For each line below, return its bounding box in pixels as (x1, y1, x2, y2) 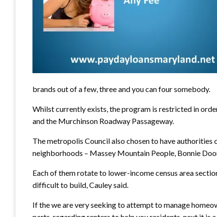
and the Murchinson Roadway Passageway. (32, 116, 174, 125)
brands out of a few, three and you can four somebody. (32, 84, 210, 93)
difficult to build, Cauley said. (32, 180, 128, 189)
